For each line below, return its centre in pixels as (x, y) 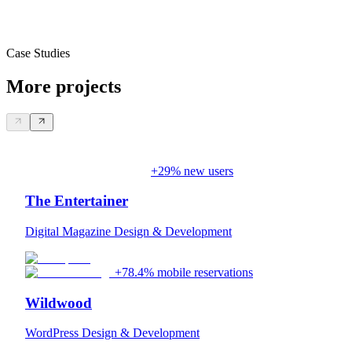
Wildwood (59, 302)
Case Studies (38, 53)
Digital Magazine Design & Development (128, 231)
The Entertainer (77, 201)
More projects (64, 86)
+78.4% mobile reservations (184, 272)
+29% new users (192, 170)
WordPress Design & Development (112, 333)
